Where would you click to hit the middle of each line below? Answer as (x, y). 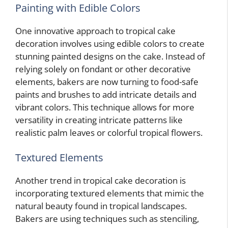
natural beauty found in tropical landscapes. (101, 206)
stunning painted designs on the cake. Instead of (110, 56)
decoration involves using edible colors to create (110, 43)
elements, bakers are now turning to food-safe (107, 81)
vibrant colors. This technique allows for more (105, 107)
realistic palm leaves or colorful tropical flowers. (109, 132)
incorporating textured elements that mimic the (110, 193)
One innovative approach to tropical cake (95, 31)
